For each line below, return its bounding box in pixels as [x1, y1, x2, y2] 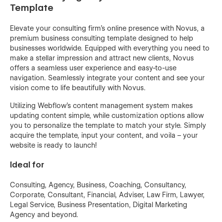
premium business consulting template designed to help [10, 34, 193, 42]
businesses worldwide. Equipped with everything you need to [10, 44, 210, 52]
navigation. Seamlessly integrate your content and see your [10, 73, 205, 82]
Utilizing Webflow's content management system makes [10, 101, 193, 110]
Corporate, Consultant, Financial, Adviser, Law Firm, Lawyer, [10, 190, 205, 199]
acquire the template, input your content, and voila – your [10, 131, 198, 139]
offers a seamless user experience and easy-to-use [10, 63, 176, 72]
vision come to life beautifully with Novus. [10, 83, 146, 92]
